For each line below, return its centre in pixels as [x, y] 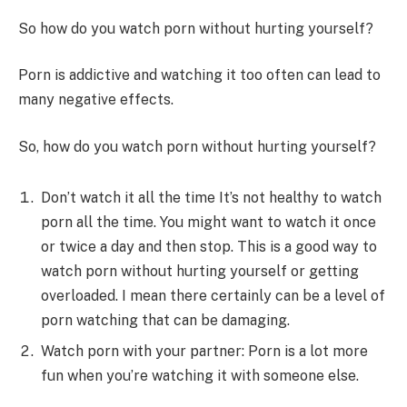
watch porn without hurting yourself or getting [200, 271]
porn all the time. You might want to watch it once [208, 222]
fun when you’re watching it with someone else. [200, 375]
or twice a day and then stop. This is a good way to [209, 246]
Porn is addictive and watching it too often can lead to [199, 75]
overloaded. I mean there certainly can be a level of [213, 295]
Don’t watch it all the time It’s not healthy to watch [211, 197]
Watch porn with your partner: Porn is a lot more [204, 351]
